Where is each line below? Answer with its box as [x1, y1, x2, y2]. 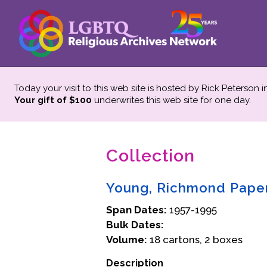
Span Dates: [106, 204, 167, 216]
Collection [106, 145, 195, 166]
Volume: [106, 234, 147, 246]
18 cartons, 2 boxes [147, 234, 243, 246]
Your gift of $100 [14, 95, 92, 105]
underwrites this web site [92, 95, 200, 105]
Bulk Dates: [106, 219, 164, 231]
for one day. [200, 95, 251, 105]
